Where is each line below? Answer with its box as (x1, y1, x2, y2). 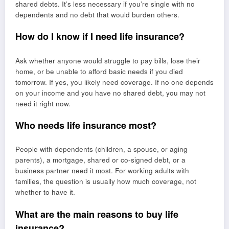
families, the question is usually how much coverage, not (15, 176, 196, 187)
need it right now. (15, 98, 71, 108)
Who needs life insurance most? (15, 118, 156, 132)
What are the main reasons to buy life (15, 207, 178, 221)
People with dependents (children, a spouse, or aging (15, 144, 188, 154)
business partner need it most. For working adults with (15, 166, 189, 176)
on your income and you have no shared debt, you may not (15, 87, 205, 98)
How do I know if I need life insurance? (15, 30, 185, 43)
